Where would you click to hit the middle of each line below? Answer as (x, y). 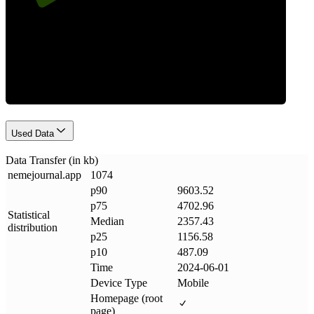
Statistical (29, 214)
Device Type (119, 282)
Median (107, 221)
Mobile (193, 282)
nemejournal (35, 175)
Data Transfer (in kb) (52, 160)
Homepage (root (127, 298)
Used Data (33, 134)
